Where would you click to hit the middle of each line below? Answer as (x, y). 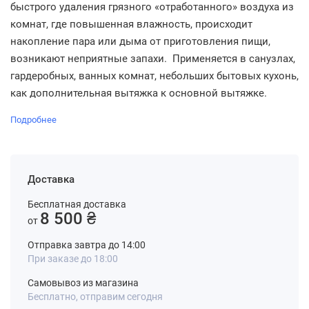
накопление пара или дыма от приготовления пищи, (140, 41)
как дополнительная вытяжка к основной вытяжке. (139, 93)
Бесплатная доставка (77, 204)
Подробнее (33, 120)
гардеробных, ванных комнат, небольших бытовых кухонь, (154, 76)
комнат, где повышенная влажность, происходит (131, 24)
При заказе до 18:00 (73, 259)
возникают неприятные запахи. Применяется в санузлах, (153, 59)
